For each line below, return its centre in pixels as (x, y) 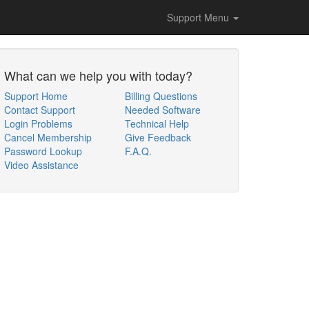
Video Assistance (41, 165)
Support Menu (199, 17)
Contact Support (40, 110)
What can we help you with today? (98, 75)
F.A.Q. (138, 151)
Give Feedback (158, 137)
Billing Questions (161, 96)
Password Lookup (43, 151)
